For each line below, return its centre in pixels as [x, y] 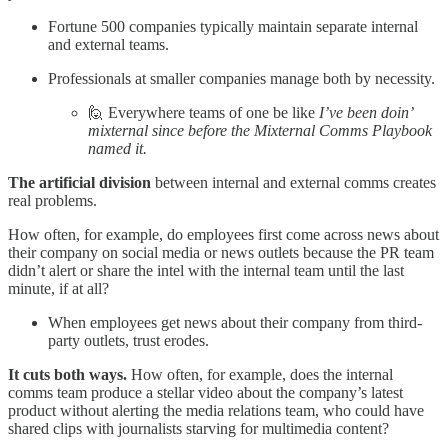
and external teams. [108, 45]
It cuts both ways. [69, 375]
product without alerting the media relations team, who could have [216, 411]
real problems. [52, 201]
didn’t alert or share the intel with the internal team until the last [206, 271]
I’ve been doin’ [365, 113]
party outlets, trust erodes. [128, 341]
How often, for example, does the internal [262, 375]
